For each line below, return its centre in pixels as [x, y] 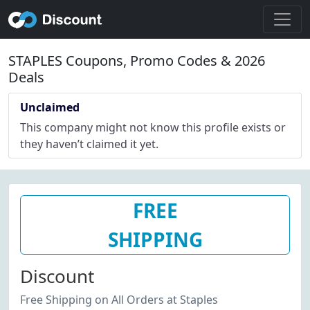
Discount [57, 276]
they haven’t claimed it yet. [89, 144]
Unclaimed [50, 107]
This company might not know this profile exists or [153, 127]
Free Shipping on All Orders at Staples [119, 300]
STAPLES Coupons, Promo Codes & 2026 [137, 61]
